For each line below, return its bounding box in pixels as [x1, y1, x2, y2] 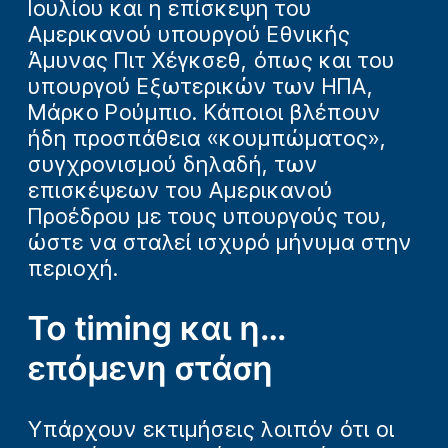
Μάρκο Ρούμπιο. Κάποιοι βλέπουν [28, 99, 381, 125]
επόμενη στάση [28, 348, 273, 389]
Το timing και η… [28, 308, 285, 349]
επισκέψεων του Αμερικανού [28, 177, 333, 203]
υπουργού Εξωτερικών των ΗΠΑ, [28, 73, 374, 99]
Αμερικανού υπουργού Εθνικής [28, 21, 350, 47]
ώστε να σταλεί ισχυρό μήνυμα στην [28, 229, 412, 255]
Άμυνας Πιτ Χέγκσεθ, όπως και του [28, 47, 395, 73]
